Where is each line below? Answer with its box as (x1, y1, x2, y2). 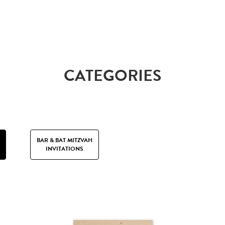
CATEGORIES (64, 64, 161, 88)
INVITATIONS (46, 144, 83, 154)
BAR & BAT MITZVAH (37, 136, 92, 145)
